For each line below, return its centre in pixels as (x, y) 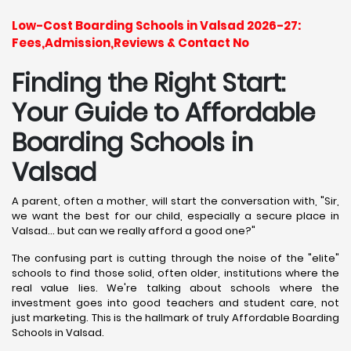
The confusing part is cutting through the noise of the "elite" (175, 258)
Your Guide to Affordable (163, 112)
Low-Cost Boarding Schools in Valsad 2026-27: (156, 25)
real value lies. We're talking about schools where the (175, 288)
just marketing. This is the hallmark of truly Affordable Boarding (175, 317)
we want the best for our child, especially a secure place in (175, 215)
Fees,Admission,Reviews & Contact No (130, 42)
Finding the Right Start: (148, 82)
